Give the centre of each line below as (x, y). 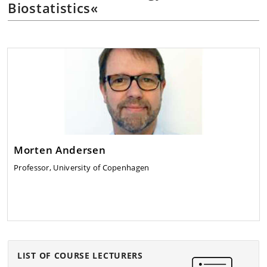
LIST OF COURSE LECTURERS (80, 256)
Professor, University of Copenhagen (82, 167)
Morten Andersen (60, 149)
